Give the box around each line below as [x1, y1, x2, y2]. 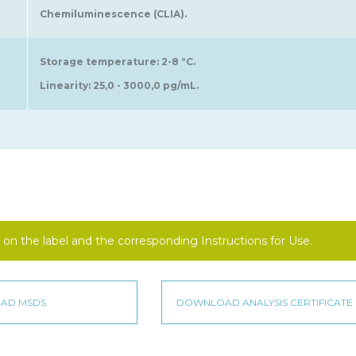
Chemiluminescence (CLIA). [40, 8, 187, 21]
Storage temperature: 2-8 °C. [40, 56, 195, 68]
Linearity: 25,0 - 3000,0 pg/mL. [40, 79, 199, 92]
